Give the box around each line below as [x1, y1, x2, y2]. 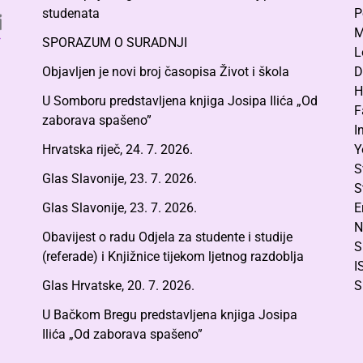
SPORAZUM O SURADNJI [41, 34, 187, 50]
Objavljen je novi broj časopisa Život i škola [41, 63, 289, 79]
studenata [41, 5, 100, 21]
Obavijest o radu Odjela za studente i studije [41, 228, 293, 245]
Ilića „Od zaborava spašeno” [41, 326, 203, 342]
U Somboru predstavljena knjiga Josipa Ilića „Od [41, 92, 318, 109]
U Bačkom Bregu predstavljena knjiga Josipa [41, 306, 297, 322]
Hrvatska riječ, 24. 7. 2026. [41, 141, 193, 157]
